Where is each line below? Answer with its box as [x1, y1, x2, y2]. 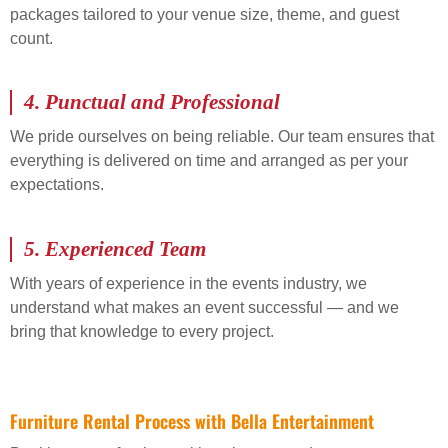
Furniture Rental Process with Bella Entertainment [10, 407, 374, 434]
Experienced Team [45, 236, 206, 261]
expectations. [10, 176, 104, 194]
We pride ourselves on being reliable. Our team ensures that [10, 128, 434, 146]
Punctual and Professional [45, 90, 280, 115]
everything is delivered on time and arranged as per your [10, 152, 408, 170]
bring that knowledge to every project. [10, 322, 274, 340]
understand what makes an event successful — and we [10, 298, 399, 316]
